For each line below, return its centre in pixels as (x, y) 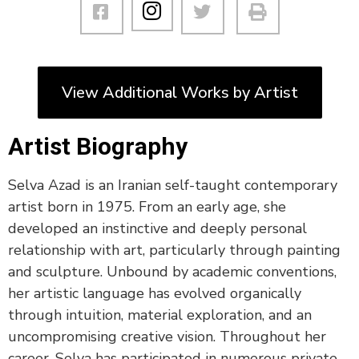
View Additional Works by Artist (179, 93)
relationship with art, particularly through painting (174, 250)
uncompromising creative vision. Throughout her (167, 337)
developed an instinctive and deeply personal (157, 229)
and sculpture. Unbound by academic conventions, (172, 272)
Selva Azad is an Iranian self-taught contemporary (173, 186)
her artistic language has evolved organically (155, 294)
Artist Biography (98, 147)
